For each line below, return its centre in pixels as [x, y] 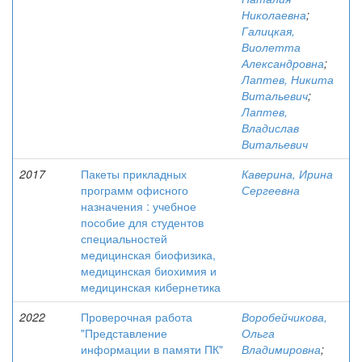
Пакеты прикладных [134, 174]
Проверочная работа [137, 317]
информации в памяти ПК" [152, 349]
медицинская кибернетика [151, 287]
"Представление [124, 333]
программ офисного [135, 190]
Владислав [270, 128]
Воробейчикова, [284, 317]
